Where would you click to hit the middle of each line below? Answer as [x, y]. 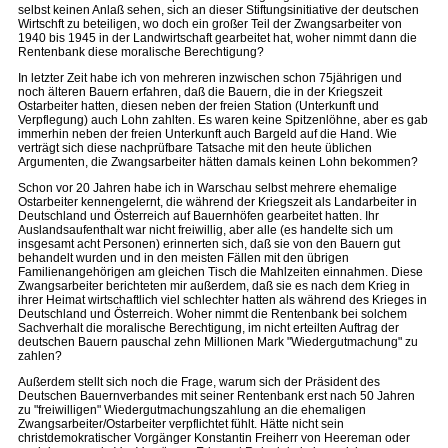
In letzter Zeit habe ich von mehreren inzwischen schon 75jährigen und [210, 78]
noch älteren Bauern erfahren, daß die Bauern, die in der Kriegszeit [200, 92]
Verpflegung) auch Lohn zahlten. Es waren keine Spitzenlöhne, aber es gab [223, 120]
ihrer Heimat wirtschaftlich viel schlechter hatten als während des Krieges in [222, 300]
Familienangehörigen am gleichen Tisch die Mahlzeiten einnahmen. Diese [220, 272]
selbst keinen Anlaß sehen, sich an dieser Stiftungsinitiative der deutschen [218, 10]
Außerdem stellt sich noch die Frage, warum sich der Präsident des [199, 382]
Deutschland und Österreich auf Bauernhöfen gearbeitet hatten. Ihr [198, 216]
